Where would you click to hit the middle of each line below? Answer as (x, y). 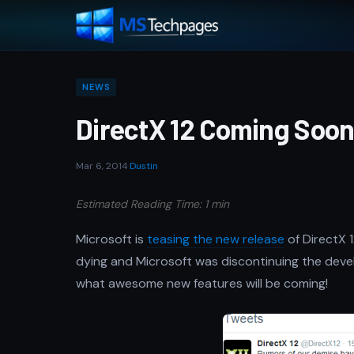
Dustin (144, 166)
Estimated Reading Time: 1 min (153, 204)
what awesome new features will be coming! (202, 283)
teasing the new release (216, 239)
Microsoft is (111, 239)
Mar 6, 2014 (102, 166)
